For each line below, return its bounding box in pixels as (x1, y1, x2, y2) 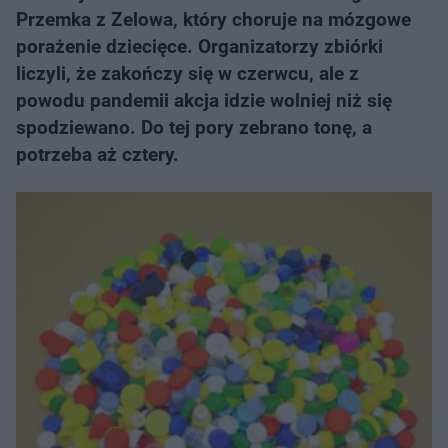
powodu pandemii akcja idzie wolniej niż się (16, 89, 392, 112)
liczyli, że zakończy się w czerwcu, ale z (16, 62, 359, 85)
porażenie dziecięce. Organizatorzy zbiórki (16, 35, 383, 58)
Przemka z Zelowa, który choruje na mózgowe (16, 8, 411, 31)
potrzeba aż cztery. (16, 143, 179, 166)
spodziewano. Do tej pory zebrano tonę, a (16, 116, 372, 139)
